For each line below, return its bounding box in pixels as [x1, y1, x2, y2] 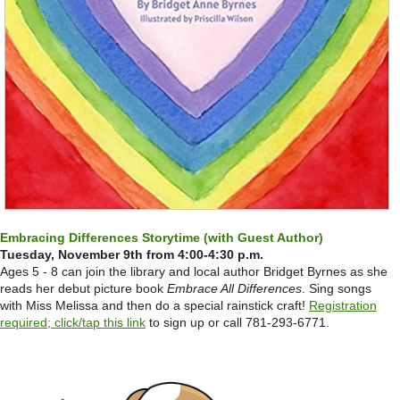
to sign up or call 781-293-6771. [146, 315, 329, 330]
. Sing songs [302, 281, 371, 296]
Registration [309, 298, 377, 313]
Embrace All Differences [167, 281, 302, 296]
